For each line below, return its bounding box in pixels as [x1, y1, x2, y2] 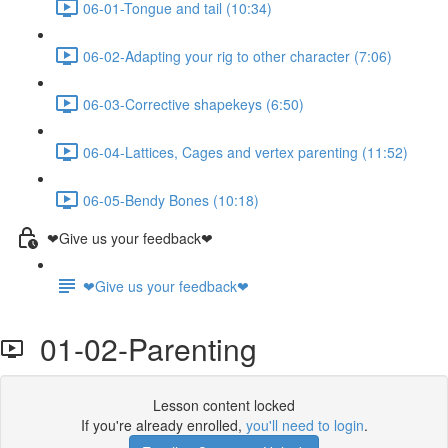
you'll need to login [245, 415, 364, 435]
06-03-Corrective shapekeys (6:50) [83, 93, 304, 114]
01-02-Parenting [24, 327, 257, 370]
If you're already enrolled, [80, 415, 246, 435]
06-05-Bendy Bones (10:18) [83, 189, 259, 210]
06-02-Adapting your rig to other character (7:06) [83, 45, 392, 66]
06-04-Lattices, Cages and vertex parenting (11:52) [83, 141, 408, 162]
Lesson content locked [153, 395, 295, 415]
